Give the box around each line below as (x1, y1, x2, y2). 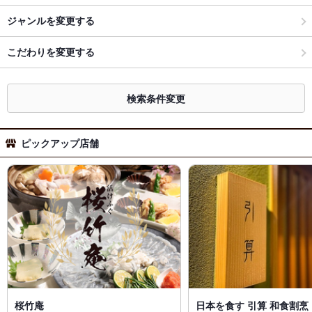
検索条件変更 (127, 91, 185, 105)
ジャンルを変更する (7, 13, 95, 28)
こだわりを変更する (7, 45, 95, 59)
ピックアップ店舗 (21, 135, 99, 150)
